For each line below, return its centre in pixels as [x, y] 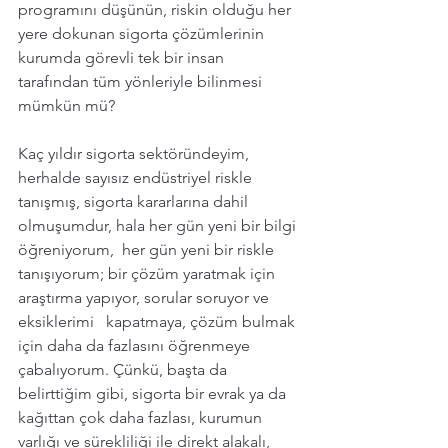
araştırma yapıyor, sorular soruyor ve [145, 297]
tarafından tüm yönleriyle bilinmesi [142, 81]
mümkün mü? [68, 105]
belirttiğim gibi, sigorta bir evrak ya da [154, 393]
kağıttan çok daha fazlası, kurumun [142, 417]
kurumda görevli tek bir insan [123, 57]
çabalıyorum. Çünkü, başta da [124, 369]
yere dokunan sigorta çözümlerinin [143, 33]
